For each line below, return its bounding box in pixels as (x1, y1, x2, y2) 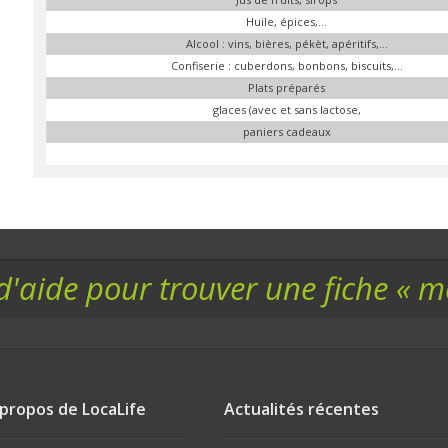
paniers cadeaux (242, 123, 331, 139)
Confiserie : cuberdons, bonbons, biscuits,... (170, 57, 403, 73)
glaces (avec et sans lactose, (212, 101, 361, 117)
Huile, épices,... (246, 13, 328, 29)
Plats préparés (248, 79, 326, 95)
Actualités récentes (224, 398, 379, 421)
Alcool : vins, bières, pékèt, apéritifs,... (185, 35, 388, 51)
